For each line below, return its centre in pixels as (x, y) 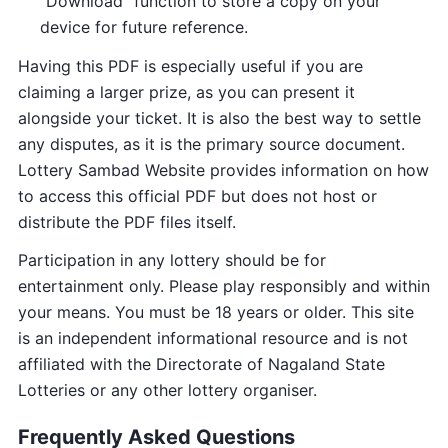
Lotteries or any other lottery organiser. (167, 390)
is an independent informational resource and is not (213, 338)
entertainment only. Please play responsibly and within (224, 286)
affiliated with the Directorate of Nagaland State (201, 364)
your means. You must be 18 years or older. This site (216, 312)
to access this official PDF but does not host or (197, 195)
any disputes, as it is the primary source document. (211, 143)
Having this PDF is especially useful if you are (190, 65)
